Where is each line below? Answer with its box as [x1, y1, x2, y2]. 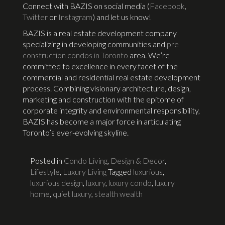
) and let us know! [92, 12, 151, 22]
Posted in [30, 156, 64, 166]
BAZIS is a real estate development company [23, 28, 177, 38]
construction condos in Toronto [23, 50, 128, 60]
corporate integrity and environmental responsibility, [23, 105, 200, 116]
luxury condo [108, 178, 152, 188]
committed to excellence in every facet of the [23, 61, 178, 71]
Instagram [58, 12, 92, 22]
